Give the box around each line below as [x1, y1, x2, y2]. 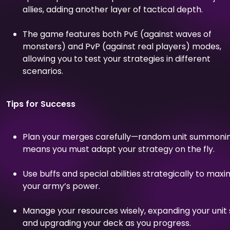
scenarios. [23, 65, 63, 77]
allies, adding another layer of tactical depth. [23, 3, 203, 15]
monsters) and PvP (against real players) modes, [23, 40, 221, 52]
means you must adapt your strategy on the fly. [23, 143, 215, 155]
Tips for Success [6, 98, 75, 110]
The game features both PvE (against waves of [23, 28, 212, 40]
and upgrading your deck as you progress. [23, 217, 191, 229]
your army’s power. [23, 180, 100, 192]
